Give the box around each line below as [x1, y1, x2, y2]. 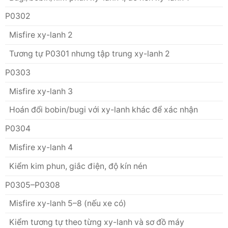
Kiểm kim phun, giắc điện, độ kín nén [9, 161, 147, 171]
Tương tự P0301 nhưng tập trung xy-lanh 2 [9, 48, 170, 59]
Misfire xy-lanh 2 [9, 30, 73, 40]
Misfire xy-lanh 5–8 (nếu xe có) [9, 198, 126, 209]
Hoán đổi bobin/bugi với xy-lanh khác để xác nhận [9, 105, 198, 115]
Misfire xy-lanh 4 [9, 142, 73, 153]
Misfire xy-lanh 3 [9, 86, 73, 96]
